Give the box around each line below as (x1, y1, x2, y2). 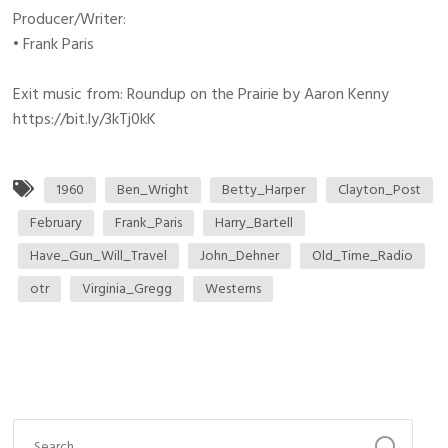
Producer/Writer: (13, 6, 127, 33)
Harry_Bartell (215, 211, 294, 235)
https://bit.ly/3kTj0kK (13, 106, 157, 133)
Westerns (205, 277, 262, 301)
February (30, 211, 83, 235)
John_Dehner (200, 244, 280, 268)
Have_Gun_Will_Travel (30, 244, 168, 268)
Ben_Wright (117, 178, 190, 202)
